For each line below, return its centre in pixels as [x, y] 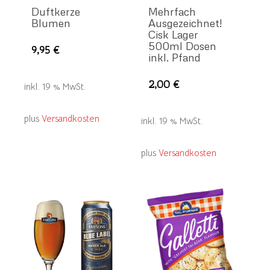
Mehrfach [172, 12]
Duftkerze [55, 12]
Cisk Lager [174, 35]
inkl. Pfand [175, 58]
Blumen [51, 23]
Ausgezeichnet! [185, 23]
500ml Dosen [183, 46]
